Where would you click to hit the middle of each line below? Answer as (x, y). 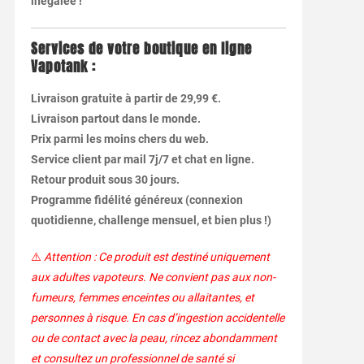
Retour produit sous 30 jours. (105, 180)
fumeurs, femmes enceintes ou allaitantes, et (142, 298)
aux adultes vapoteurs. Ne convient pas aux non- (153, 277)
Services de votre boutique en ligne (141, 50)
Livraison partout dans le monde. (115, 119)
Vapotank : (63, 67)
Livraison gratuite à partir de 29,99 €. (126, 99)
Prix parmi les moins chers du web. (119, 139)
